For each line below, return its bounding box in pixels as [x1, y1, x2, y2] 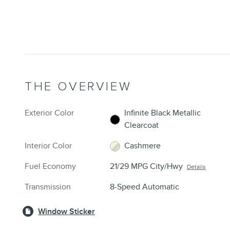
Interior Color [25, 141, 72, 151]
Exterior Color [25, 108, 74, 119]
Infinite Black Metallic [124, 108, 201, 119]
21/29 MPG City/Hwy [110, 161, 183, 172]
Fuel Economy [25, 161, 76, 172]
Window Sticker [38, 206, 95, 217]
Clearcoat [124, 120, 159, 131]
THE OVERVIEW [25, 79, 132, 94]
